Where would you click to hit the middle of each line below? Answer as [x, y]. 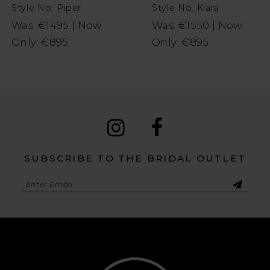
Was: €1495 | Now [57, 25]
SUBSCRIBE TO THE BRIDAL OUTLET [135, 158]
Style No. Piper [46, 8]
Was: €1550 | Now [197, 25]
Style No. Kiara [185, 8]
